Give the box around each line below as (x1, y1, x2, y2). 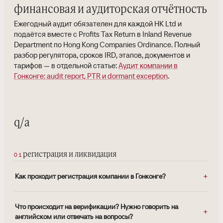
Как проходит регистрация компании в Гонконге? (15, 172, 166, 181)
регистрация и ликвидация (22, 151, 116, 159)
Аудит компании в (118, 61, 178, 71)
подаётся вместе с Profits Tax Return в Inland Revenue (14, 29, 192, 39)
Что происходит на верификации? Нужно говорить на (15, 202, 178, 212)
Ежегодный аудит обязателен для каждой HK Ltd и (14, 19, 182, 29)
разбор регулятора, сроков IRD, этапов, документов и (14, 50, 190, 60)
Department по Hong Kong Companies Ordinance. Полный (14, 40, 200, 50)
